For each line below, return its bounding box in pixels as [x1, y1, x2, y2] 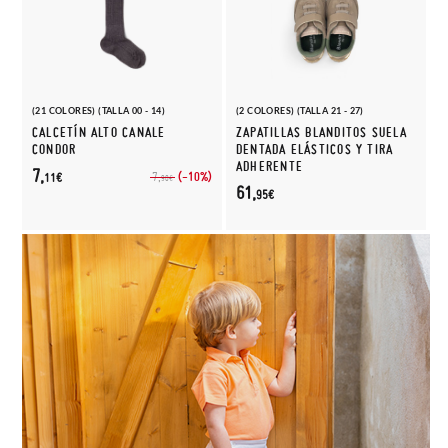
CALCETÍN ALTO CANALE [32, 124, 166, 141]
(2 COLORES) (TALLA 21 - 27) [236, 105, 364, 116]
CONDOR [32, 141, 77, 158]
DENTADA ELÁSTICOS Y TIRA [236, 141, 394, 158]
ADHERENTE [236, 158, 303, 175]
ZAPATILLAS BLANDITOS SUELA [236, 124, 407, 141]
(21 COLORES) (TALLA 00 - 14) [32, 105, 166, 116]
